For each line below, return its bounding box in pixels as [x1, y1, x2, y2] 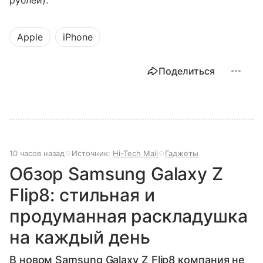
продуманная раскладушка [9, 205, 248, 227]
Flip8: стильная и [9, 184, 155, 206]
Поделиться [159, 65, 215, 77]
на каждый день [9, 227, 150, 248]
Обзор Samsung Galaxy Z [9, 163, 223, 185]
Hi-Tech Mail [113, 149, 158, 159]
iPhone [63, 31, 93, 43]
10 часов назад [9, 149, 65, 159]
